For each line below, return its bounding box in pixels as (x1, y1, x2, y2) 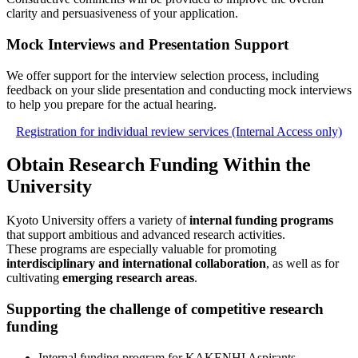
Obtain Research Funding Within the (6, 154, 311, 176)
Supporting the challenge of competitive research (6, 300, 324, 318)
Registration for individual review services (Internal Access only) (16, 124, 342, 138)
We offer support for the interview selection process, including (6, 68, 319, 82)
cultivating (6, 271, 62, 285)
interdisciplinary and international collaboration (6, 257, 266, 271)
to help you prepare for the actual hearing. (6, 97, 217, 111)
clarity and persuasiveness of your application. (6, 6, 238, 21)
